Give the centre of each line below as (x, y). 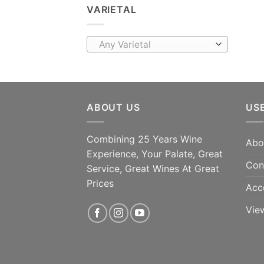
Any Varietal (125, 44)
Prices (100, 184)
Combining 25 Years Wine (144, 139)
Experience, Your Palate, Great (155, 154)
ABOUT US (113, 107)
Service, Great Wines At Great (153, 169)
